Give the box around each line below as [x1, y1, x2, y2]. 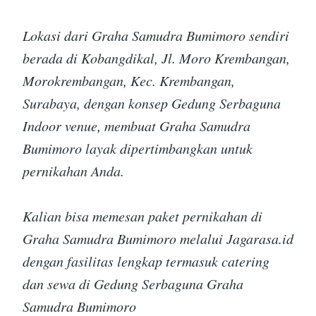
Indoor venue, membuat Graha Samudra [23, 116, 250, 135]
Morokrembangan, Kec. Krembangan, [23, 71, 235, 90]
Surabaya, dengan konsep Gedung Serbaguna [23, 93, 281, 112]
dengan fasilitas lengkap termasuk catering [23, 251, 269, 270]
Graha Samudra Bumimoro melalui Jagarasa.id [23, 229, 293, 248]
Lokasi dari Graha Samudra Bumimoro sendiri [23, 25, 289, 44]
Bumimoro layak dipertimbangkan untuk [23, 138, 253, 157]
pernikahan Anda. [23, 161, 124, 180]
